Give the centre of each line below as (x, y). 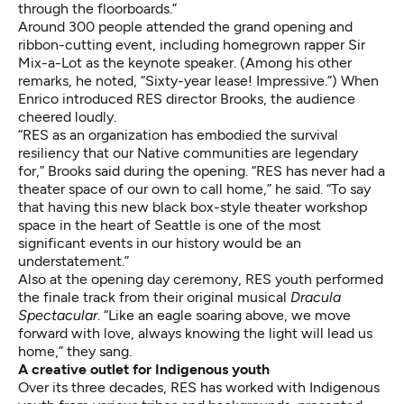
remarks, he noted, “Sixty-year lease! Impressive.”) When (198, 81)
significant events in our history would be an (160, 243)
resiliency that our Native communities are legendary (188, 153)
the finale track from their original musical (154, 298)
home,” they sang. (75, 352)
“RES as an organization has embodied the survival (178, 135)
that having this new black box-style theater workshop (193, 207)
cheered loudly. (67, 117)
